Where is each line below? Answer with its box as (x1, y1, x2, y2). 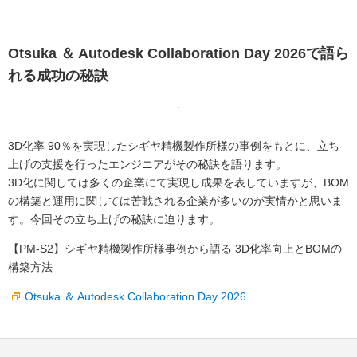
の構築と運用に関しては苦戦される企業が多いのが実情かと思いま (8, 194, 343, 208)
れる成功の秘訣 (8, 68, 108, 84)
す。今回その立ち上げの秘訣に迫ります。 (8, 213, 220, 226)
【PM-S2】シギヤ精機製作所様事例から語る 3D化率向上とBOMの (8, 242, 342, 256)
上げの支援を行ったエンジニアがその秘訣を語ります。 (8, 158, 287, 171)
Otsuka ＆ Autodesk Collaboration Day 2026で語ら (8, 45, 349, 62)
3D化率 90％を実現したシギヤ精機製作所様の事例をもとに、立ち (8, 139, 339, 153)
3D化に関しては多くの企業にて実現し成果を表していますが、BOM (8, 176, 349, 190)
